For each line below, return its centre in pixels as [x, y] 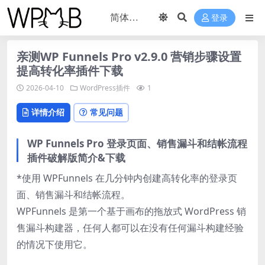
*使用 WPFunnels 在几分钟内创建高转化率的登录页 [127, 178]
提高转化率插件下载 [70, 71]
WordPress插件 [105, 88]
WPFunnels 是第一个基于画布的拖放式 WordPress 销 [131, 211]
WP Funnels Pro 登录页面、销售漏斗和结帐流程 [137, 143]
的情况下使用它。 [54, 244]
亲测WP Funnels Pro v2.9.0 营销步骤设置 [129, 56]
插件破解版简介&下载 [76, 157]
